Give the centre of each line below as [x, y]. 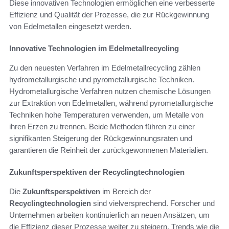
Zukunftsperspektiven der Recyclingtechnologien [97, 172]
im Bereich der [125, 191]
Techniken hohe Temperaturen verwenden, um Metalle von [106, 114]
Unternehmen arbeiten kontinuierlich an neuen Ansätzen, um [109, 215]
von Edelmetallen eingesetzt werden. [70, 26]
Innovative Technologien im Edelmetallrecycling [94, 48]
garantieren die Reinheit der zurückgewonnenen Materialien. [109, 150]
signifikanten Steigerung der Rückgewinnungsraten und [101, 138]
